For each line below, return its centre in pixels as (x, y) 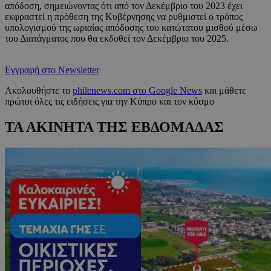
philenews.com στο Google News (137, 91)
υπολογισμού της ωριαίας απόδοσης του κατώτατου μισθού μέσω (131, 28)
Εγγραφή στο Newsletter (52, 70)
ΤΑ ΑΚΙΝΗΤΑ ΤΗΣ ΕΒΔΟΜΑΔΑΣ (114, 127)
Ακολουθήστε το (39, 91)
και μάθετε (224, 91)
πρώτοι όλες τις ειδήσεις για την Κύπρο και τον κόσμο (109, 102)
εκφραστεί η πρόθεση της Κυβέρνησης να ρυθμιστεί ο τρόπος (124, 17)
